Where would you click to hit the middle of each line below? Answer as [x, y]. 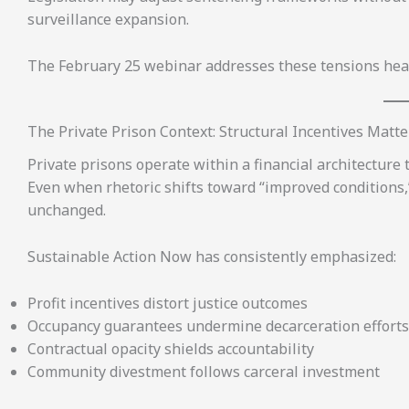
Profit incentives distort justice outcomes [168, 303]
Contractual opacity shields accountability [171, 348]
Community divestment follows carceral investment [204, 371]
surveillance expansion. [108, 20]
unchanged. [67, 210]
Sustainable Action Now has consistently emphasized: [212, 257]
